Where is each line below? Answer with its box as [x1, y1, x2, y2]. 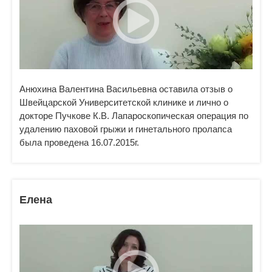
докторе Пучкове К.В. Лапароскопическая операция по [19, 110, 248, 121]
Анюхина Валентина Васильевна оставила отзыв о [19, 84, 233, 94]
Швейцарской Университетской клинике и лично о [19, 97, 228, 107]
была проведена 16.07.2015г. [19, 137, 139, 148]
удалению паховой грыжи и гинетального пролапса [19, 124, 232, 134]
